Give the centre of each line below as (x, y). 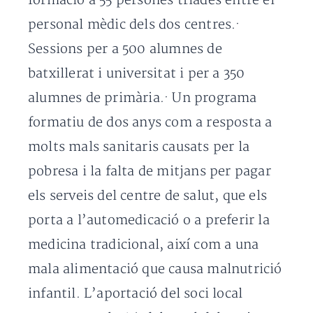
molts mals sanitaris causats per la (139, 147)
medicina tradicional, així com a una (144, 245)
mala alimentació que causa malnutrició (155, 269)
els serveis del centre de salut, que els (148, 196)
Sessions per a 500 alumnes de (125, 49)
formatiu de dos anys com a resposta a (150, 123)
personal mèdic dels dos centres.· (134, 25)
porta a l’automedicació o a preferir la (149, 220)
